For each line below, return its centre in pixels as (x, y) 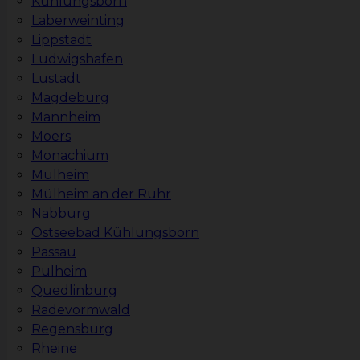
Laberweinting (78, 21)
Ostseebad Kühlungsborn (115, 233)
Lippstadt (61, 40)
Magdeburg (70, 98)
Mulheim (60, 175)
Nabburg (61, 214)
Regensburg (72, 329)
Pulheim (59, 272)
